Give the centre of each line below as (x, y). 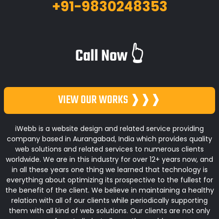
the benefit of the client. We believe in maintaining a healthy (109, 190)
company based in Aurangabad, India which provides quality (109, 139)
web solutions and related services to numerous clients (109, 149)
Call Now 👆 (109, 56)
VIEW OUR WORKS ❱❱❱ (109, 100)
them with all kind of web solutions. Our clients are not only (109, 210)
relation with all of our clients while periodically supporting (109, 200)
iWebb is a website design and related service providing (109, 128)
